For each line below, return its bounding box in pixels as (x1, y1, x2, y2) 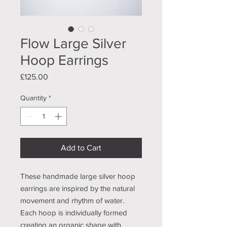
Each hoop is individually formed (20, 208, 127, 217)
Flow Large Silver (20, 35, 126, 52)
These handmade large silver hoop (20, 172, 135, 181)
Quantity (20, 94, 47, 102)
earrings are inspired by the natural (20, 184, 135, 193)
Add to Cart (61, 143, 101, 153)
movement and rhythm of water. (20, 196, 124, 205)
